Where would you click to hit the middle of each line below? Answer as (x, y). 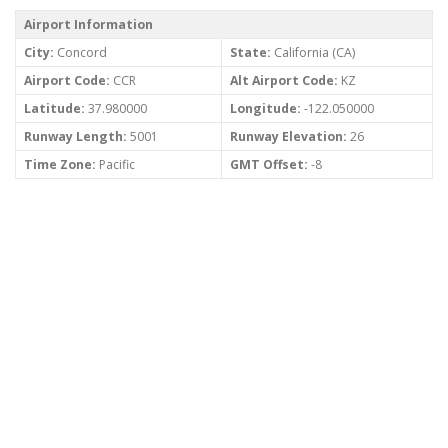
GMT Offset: (269, 165)
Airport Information (88, 25)
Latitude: (54, 109)
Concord (80, 53)
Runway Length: (75, 137)
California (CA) (313, 53)
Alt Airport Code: (284, 81)
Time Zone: (60, 165)
